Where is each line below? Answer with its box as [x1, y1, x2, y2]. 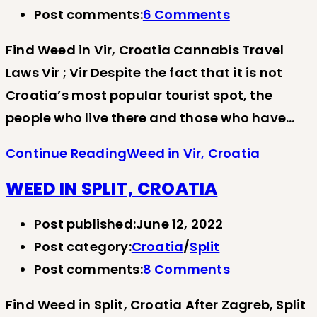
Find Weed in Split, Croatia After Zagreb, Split [6, 295, 306, 313]
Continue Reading [6, 144, 127, 162]
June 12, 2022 [136, 214, 224, 233]
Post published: [34, 214, 136, 233]
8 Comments [142, 260, 230, 278]
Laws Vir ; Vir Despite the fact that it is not [6, 64, 283, 81]
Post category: [34, 237, 132, 255]
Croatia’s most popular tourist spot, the [6, 86, 273, 104]
